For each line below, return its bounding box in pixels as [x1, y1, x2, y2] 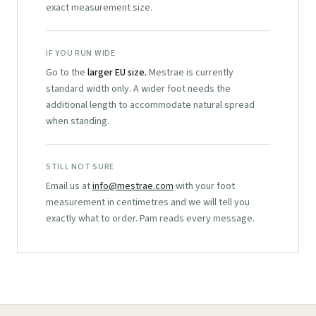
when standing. [46, 114, 109, 128]
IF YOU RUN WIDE [46, 47, 116, 59]
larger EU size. [87, 66, 147, 80]
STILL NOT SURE [46, 161, 115, 173]
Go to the [46, 66, 87, 80]
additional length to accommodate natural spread [46, 98, 255, 112]
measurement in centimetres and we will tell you [46, 195, 250, 209]
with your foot [174, 179, 235, 193]
